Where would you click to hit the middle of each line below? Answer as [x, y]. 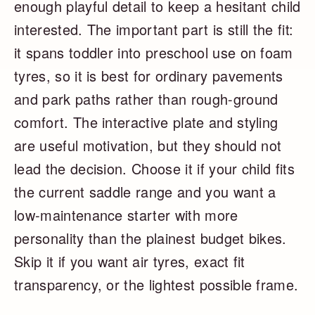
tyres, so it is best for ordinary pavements [149, 76]
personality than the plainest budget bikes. [150, 238]
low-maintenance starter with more [126, 215]
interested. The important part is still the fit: [154, 30]
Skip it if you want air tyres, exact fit [130, 262]
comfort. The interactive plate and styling [146, 122]
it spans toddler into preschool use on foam [154, 53]
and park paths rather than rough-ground [146, 99]
